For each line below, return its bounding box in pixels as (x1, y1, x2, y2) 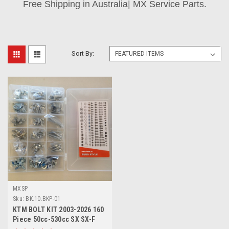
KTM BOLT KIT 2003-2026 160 (13, 205, 104, 214)
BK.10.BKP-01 (26, 195, 61, 202)
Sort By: (72, 49, 95, 57)
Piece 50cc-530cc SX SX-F (13, 215, 95, 223)
